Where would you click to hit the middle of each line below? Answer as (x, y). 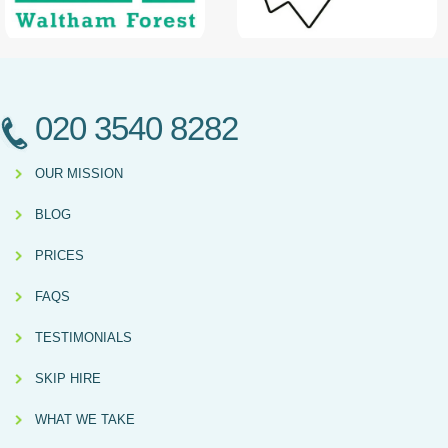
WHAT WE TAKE (85, 420)
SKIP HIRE (68, 379)
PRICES (59, 256)
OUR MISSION (79, 174)
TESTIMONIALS (83, 338)
